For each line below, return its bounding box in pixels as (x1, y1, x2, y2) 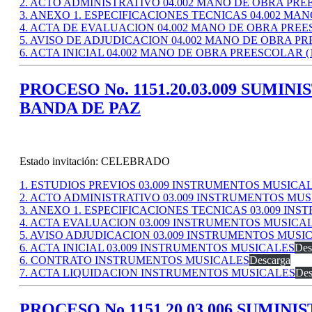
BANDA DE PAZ (19, 99, 141, 118)
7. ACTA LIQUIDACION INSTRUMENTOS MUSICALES (19, 267, 295, 279)
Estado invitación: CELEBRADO (19, 155, 170, 168)
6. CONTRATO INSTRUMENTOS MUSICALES (19, 254, 249, 267)
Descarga (249, 254, 290, 267)
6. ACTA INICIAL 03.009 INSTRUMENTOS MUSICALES (19, 242, 295, 254)
